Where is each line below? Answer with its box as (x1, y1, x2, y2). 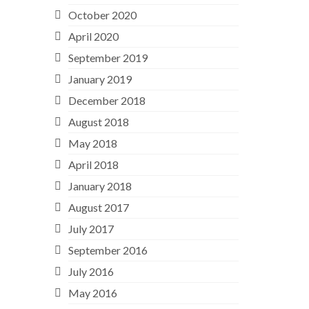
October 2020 (68, 8, 137, 21)
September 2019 (68, 50, 148, 64)
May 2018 (68, 136, 117, 150)
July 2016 (68, 264, 114, 278)
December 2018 (68, 93, 146, 107)
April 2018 (68, 157, 119, 171)
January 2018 (68, 179, 132, 192)
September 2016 (68, 243, 148, 257)
